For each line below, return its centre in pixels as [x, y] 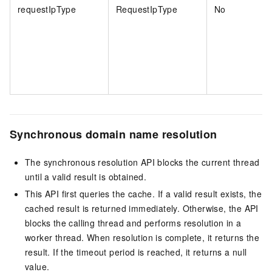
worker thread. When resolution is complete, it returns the [142, 238]
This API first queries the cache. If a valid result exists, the [144, 194]
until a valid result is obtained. [86, 177]
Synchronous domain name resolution [114, 134]
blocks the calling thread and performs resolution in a [133, 223]
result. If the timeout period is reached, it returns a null [136, 252]
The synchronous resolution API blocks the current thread [142, 162]
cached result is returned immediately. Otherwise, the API [142, 209]
